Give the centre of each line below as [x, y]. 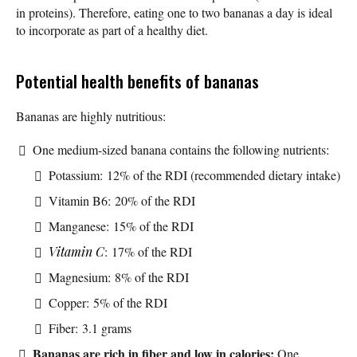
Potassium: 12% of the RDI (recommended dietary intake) [194, 175]
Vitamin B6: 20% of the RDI [122, 200]
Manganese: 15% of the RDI [121, 226]
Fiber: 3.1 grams [90, 328]
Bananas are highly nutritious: [91, 116]
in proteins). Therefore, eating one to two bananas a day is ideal [174, 12]
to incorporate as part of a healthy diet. [112, 29]
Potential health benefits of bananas [137, 80]
